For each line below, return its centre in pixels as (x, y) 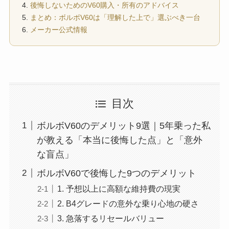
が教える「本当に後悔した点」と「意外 (119, 140)
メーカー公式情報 (59, 30)
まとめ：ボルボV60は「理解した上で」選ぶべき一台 (115, 18)
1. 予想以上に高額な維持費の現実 (119, 188)
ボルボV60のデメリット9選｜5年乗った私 (123, 125)
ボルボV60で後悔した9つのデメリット (116, 173)
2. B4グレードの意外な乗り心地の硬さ (128, 203)
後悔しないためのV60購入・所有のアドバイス (104, 6)
